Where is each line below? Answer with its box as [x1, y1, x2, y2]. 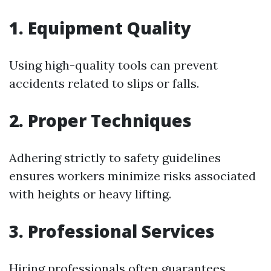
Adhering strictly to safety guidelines [9, 150, 221, 165]
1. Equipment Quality [9, 16, 191, 39]
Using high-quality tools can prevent [9, 57, 218, 73]
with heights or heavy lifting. [9, 186, 171, 201]
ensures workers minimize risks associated [9, 168, 256, 183]
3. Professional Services [9, 220, 215, 243]
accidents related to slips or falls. [9, 76, 199, 91]
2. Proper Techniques [9, 109, 192, 132]
